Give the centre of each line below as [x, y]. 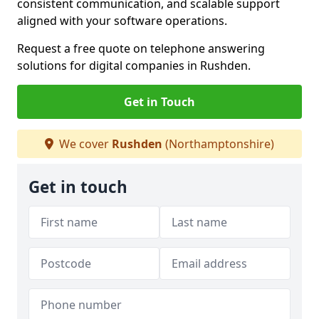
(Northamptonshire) [218, 144]
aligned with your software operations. [122, 21]
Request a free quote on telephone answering [141, 48]
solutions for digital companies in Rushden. [134, 66]
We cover [84, 144]
